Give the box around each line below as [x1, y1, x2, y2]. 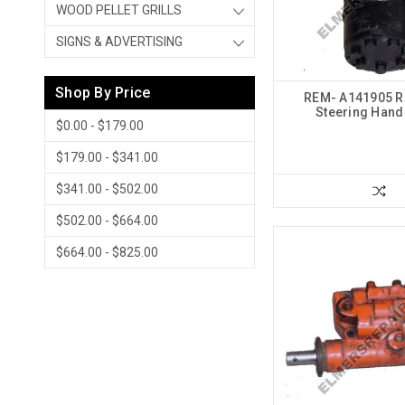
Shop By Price [55, 84, 151, 101]
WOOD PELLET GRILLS [56, 3, 182, 17]
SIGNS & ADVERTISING [56, 34, 183, 49]
